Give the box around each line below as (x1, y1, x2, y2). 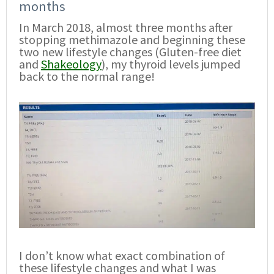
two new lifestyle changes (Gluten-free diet (19, 43, 242, 59)
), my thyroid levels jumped (102, 56, 240, 72)
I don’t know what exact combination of (19, 247, 225, 263)
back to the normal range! (19, 68, 155, 84)
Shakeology (41, 56, 102, 72)
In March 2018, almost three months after (19, 19, 232, 35)
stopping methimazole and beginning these (19, 31, 245, 47)
